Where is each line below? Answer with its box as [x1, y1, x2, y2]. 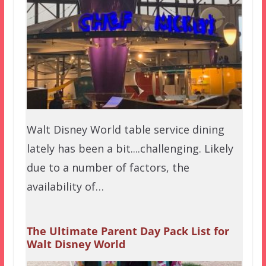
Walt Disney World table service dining [26, 122, 224, 137]
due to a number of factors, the [26, 160, 189, 175]
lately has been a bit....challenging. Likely [26, 141, 233, 156]
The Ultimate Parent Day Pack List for [26, 224, 229, 239]
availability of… [26, 179, 104, 194]
